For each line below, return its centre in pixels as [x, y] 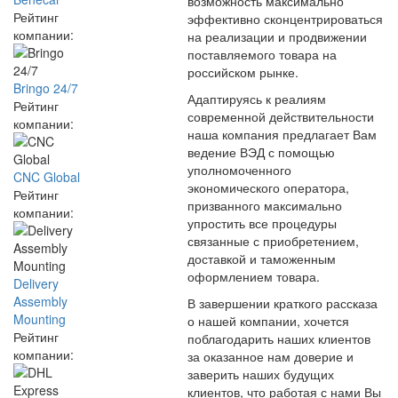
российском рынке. [243, 72]
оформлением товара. [254, 276]
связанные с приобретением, [273, 241]
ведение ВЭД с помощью [261, 152]
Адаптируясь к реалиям [257, 99]
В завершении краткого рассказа [283, 303]
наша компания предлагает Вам [282, 134]
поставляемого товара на [262, 54]
